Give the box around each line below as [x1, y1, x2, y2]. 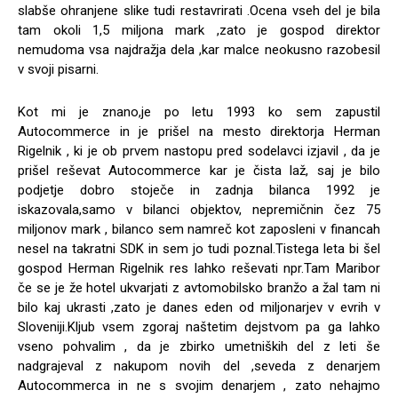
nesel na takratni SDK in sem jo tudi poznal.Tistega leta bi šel [18, 240, 380, 257]
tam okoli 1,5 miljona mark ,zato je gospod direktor [18, 21, 380, 38]
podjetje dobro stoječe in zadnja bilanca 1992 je [18, 181, 380, 198]
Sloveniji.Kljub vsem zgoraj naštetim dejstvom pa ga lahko [18, 318, 380, 335]
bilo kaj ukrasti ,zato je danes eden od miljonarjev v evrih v [18, 298, 380, 315]
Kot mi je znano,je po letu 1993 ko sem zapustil [18, 103, 380, 120]
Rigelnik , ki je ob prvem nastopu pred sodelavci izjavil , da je [18, 142, 380, 159]
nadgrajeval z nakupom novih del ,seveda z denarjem [18, 357, 380, 374]
